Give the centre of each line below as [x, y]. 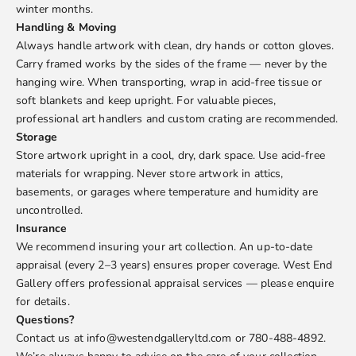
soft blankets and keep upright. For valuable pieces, [146, 101]
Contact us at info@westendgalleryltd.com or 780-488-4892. [171, 339]
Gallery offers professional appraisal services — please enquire [175, 284]
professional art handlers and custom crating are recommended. [177, 119]
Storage [37, 137]
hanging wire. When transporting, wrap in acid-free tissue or [169, 83]
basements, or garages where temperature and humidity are [167, 192]
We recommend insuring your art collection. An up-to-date [164, 247]
